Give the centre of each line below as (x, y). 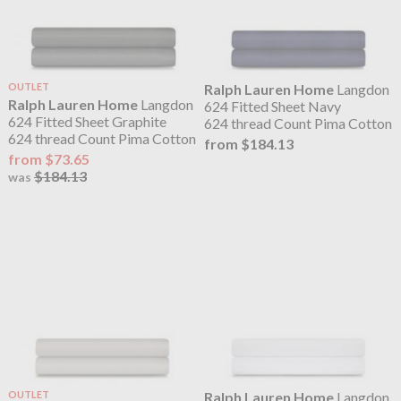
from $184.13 (249, 144)
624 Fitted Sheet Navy (273, 106)
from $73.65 (48, 159)
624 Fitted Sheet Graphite (87, 122)
